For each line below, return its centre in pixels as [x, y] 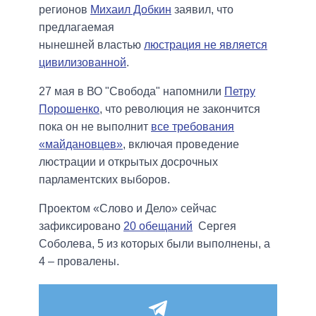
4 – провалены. [80, 261]
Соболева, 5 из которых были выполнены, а [154, 243]
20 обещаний [158, 226]
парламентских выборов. [106, 179]
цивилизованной [83, 62]
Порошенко [69, 109]
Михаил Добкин [131, 9]
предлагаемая [77, 27]
